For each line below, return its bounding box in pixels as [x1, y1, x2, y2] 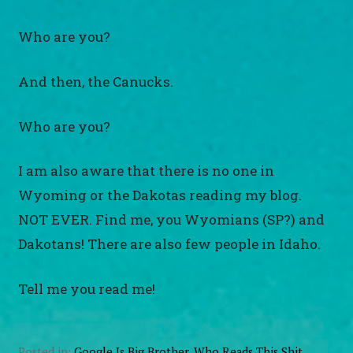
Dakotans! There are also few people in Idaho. [18, 235, 321, 254]
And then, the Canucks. [18, 72, 174, 91]
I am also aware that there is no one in [18, 162, 275, 180]
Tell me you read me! [18, 280, 156, 299]
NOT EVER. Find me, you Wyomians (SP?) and [18, 210, 325, 229]
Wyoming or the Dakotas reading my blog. [18, 186, 303, 205]
